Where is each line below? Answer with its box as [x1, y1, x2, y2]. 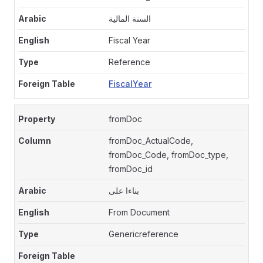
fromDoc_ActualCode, [109, 136, 194, 146]
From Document [109, 207, 170, 217]
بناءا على [109, 186, 140, 195]
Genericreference [109, 229, 179, 239]
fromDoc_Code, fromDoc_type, [109, 150, 229, 160]
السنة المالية [109, 14, 151, 23]
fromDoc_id [109, 164, 153, 174]
